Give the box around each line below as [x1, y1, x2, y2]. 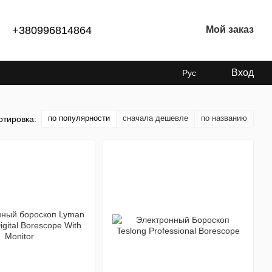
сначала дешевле [123, 114, 188, 123]
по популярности [48, 114, 110, 123]
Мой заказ [206, 24, 254, 35]
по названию [201, 114, 247, 123]
